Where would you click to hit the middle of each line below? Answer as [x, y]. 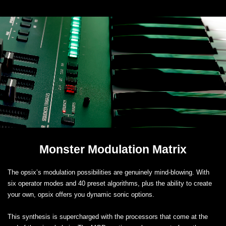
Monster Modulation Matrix [113, 149]
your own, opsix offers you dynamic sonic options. [81, 194]
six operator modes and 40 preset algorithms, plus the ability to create [110, 183]
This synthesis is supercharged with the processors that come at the [108, 216]
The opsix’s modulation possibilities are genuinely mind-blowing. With [108, 172]
